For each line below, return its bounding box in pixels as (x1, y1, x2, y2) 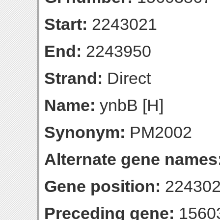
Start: (44, 15, 87, 33)
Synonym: (44, 123, 125, 141)
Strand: (44, 69, 103, 87)
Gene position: (44, 177, 161, 195)
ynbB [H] (95, 96, 164, 114)
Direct (103, 69, 151, 87)
